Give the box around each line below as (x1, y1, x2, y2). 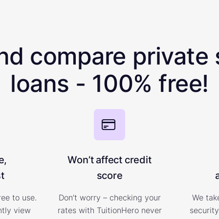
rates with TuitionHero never (57, 205, 162, 215)
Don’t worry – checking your (58, 193, 161, 202)
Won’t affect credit (67, 154, 152, 166)
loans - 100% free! (10, 69, 209, 98)
